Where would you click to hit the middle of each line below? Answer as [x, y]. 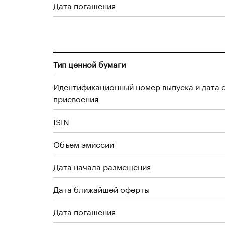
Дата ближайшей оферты [101, 189]
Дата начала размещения [102, 166]
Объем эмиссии [84, 143]
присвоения [76, 98]
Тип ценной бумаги [89, 64]
